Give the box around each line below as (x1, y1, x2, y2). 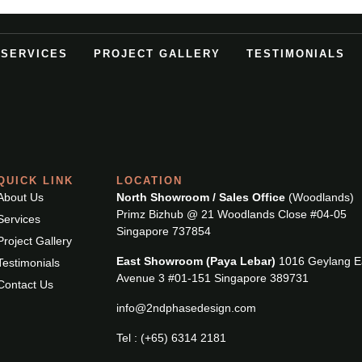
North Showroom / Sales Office (116, 191, 286, 204)
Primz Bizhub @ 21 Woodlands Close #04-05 (116, 208, 347, 221)
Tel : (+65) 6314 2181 (116, 331, 227, 344)
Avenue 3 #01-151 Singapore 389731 (116, 271, 309, 284)
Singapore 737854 (116, 225, 212, 238)
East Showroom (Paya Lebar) (116, 255, 276, 267)
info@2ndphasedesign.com (116, 301, 257, 314)
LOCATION (116, 175, 183, 187)
